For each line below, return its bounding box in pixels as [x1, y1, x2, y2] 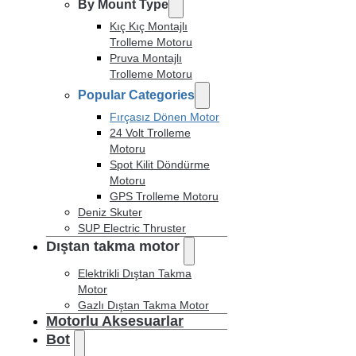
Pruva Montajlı [110, 51, 182, 64]
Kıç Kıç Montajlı [110, 19, 188, 33]
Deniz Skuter [78, 205, 142, 219]
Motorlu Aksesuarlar [46, 312, 184, 329]
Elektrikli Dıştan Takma [78, 266, 192, 280]
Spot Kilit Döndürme [110, 157, 210, 171]
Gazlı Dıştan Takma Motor [78, 298, 209, 311]
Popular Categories [78, 87, 195, 102]
